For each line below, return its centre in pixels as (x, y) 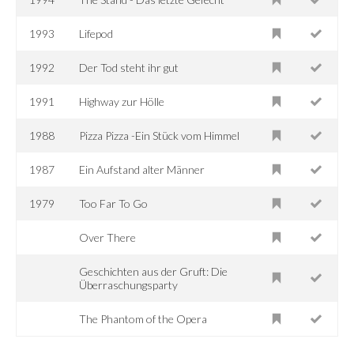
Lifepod (96, 33)
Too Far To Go (114, 203)
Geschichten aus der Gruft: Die (154, 271)
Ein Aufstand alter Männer (142, 169)
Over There (108, 237)
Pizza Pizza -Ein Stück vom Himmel (160, 135)
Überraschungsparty (129, 284)
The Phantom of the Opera (143, 318)
